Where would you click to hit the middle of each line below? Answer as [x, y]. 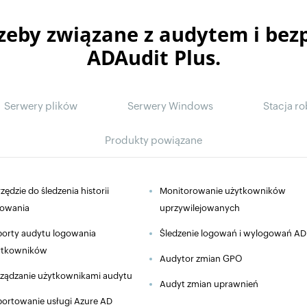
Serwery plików [40, 106]
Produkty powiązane [153, 140]
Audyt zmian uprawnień [209, 284]
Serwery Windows [170, 106]
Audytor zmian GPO [201, 258]
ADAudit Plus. [153, 57]
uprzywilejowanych [200, 208]
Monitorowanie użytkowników [223, 191]
